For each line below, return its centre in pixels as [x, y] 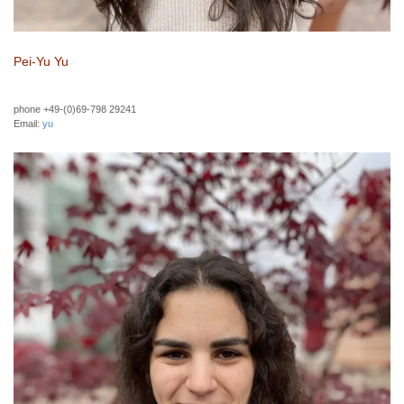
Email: [28, 123]
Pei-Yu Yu [41, 61]
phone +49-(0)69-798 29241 [75, 109]
